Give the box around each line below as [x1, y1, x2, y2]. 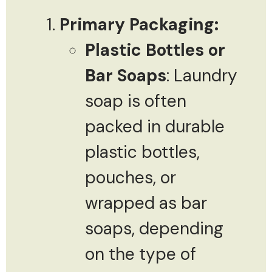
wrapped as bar [85, 191, 207, 214]
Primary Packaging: [59, 13, 219, 36]
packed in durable [85, 115, 225, 138]
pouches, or [85, 166, 176, 189]
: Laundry [166, 64, 237, 87]
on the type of [85, 242, 196, 265]
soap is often [85, 89, 186, 112]
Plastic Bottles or [85, 38, 225, 61]
